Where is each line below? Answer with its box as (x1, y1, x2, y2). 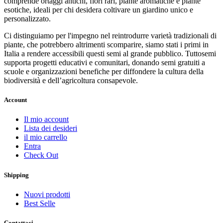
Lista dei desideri (24, 124, 77, 133)
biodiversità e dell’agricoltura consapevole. (4, 76, 138, 85)
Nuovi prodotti (24, 190, 70, 199)
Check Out (24, 151, 58, 160)
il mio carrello (24, 133, 67, 142)
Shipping (4, 171, 29, 179)
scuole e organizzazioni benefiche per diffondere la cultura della (4, 67, 204, 76)
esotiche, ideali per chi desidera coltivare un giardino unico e (4, 5, 193, 14)
